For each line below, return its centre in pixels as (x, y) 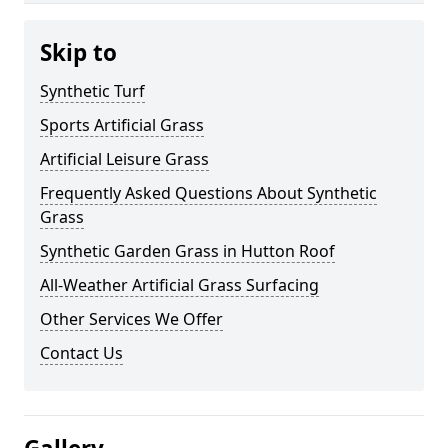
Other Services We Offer (131, 319)
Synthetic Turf (92, 91)
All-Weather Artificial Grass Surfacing (179, 285)
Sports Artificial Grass (122, 125)
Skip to (78, 52)
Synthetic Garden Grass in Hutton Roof (187, 251)
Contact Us (81, 353)
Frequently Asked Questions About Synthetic (208, 193)
